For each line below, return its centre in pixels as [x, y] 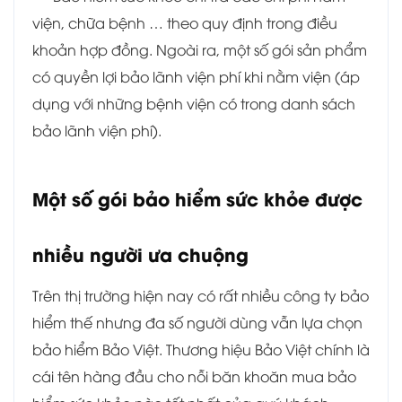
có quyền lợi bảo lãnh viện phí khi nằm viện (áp [196, 77]
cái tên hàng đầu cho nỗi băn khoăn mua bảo [194, 376]
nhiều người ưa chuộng [140, 254]
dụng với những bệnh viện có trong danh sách [194, 104]
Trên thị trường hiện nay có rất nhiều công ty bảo [201, 296]
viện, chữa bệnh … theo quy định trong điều [185, 23]
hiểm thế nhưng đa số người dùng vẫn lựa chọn [197, 323]
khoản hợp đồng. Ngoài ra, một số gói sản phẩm [200, 50]
